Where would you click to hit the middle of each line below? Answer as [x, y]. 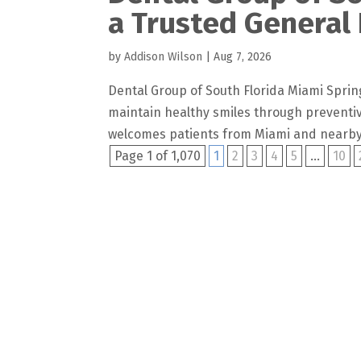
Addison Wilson [164, 56]
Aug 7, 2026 [243, 56]
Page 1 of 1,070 [158, 156]
